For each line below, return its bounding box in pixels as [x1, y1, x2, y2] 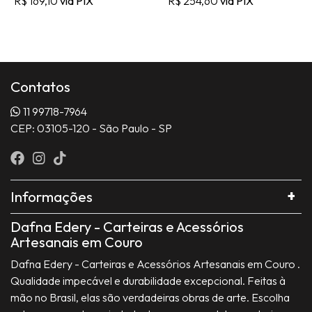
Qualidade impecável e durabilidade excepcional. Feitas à [10, 274, 286, 288]
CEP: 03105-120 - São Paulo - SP [10, 121, 172, 136]
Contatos [10, 77, 70, 96]
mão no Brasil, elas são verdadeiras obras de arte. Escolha [10, 290, 290, 305]
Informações [10, 187, 93, 206]
